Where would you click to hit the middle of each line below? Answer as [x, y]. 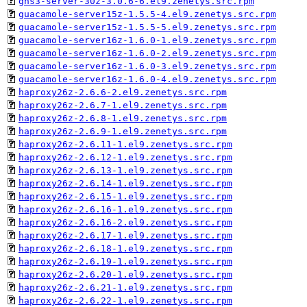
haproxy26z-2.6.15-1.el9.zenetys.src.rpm [125, 196]
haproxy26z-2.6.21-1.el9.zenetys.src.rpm [125, 287]
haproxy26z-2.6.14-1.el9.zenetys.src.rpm [125, 183]
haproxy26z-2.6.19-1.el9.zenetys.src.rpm [125, 261]
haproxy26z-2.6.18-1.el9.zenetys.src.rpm [125, 248]
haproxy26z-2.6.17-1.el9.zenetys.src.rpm [125, 235]
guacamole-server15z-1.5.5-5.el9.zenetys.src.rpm [147, 27]
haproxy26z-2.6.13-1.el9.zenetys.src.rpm [125, 170]
